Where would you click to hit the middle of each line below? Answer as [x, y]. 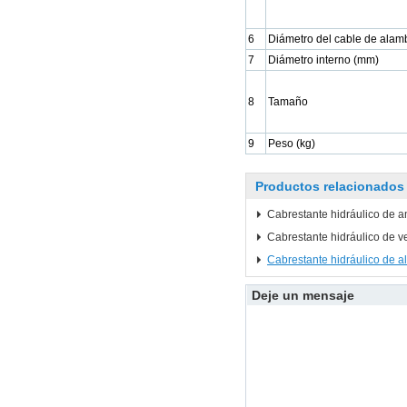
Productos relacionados [330, 186]
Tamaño [288, 102]
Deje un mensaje [303, 295]
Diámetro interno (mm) [323, 60]
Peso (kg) [292, 144]
